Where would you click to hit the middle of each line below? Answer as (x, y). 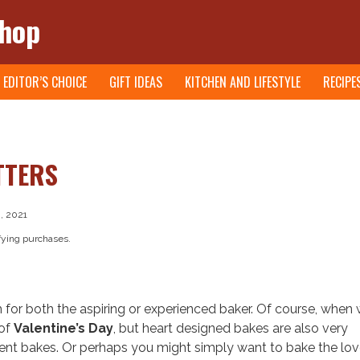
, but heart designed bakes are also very (231, 328)
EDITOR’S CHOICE (45, 82)
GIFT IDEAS (136, 82)
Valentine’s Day (63, 328)
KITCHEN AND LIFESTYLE (243, 82)
